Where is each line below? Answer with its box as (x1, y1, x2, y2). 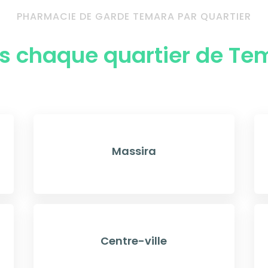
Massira (111, 144, 156, 159)
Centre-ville (100, 233, 167, 248)
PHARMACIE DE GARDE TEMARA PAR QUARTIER (17, 9, 251, 23)
